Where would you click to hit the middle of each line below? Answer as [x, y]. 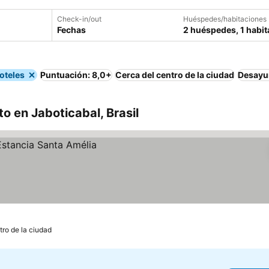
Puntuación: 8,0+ [76, 75]
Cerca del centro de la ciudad [175, 75]
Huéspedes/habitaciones [225, 19]
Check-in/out [79, 19]
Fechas [71, 30]
